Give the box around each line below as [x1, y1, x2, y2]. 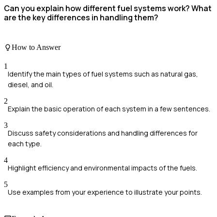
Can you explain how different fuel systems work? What [4, 3, 212, 14]
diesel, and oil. [8, 79, 53, 89]
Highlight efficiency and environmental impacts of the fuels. [8, 163, 197, 172]
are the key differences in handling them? [4, 12, 158, 23]
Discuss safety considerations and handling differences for [8, 128, 198, 138]
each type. [8, 139, 42, 148]
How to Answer [12, 43, 61, 51]
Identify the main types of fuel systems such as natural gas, [8, 69, 198, 78]
